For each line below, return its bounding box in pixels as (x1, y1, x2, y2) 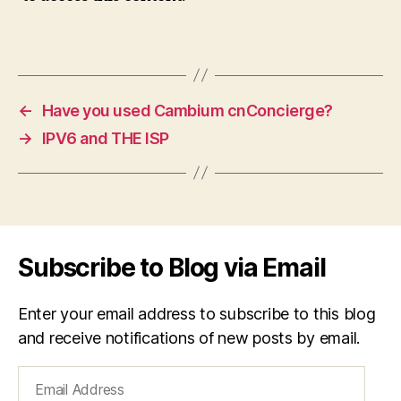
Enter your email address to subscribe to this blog (18, 303, 376, 323)
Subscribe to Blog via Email (18, 252, 326, 283)
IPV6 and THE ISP (41, 128, 169, 148)
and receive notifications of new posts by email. (18, 328, 361, 347)
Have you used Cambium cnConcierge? (41, 100, 333, 120)
